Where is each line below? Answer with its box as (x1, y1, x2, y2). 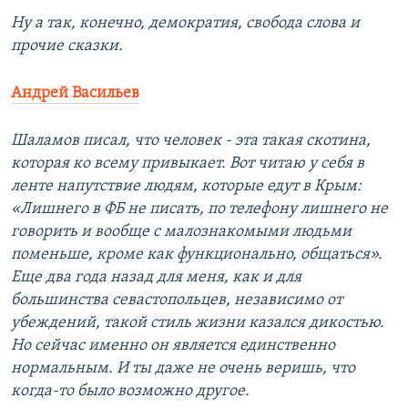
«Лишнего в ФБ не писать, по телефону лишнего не (11, 200, 388, 219)
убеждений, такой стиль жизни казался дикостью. (11, 314, 384, 332)
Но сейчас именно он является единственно (11, 337, 335, 355)
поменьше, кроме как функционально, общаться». (11, 246, 382, 264)
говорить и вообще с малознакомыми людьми (11, 223, 352, 241)
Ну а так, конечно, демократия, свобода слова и (11, 15, 360, 33)
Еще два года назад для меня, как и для (11, 269, 301, 287)
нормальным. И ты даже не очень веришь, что (11, 360, 355, 378)
